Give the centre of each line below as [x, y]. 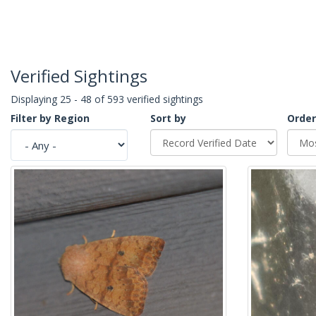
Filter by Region [50, 119]
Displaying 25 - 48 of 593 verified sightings [107, 99]
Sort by [168, 119]
